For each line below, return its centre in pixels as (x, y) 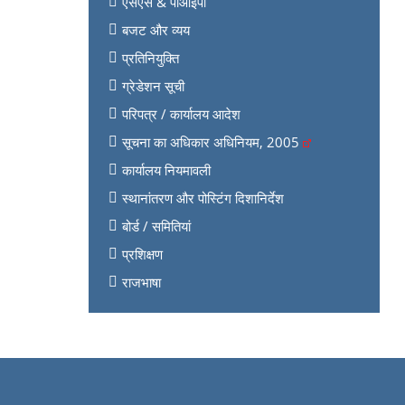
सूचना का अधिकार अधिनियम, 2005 (212, 141)
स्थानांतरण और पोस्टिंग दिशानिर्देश (202, 198)
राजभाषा (141, 282)
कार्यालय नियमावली (166, 170)
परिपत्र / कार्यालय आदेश (181, 113)
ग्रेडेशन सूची (153, 85)
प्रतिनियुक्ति (150, 57)
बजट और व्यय (155, 29)
